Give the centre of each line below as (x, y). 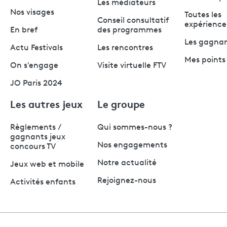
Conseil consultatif (133, 21)
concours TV (33, 147)
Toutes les (203, 15)
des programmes (129, 30)
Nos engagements (132, 145)
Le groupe (121, 103)
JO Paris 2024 (36, 83)
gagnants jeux (38, 137)
